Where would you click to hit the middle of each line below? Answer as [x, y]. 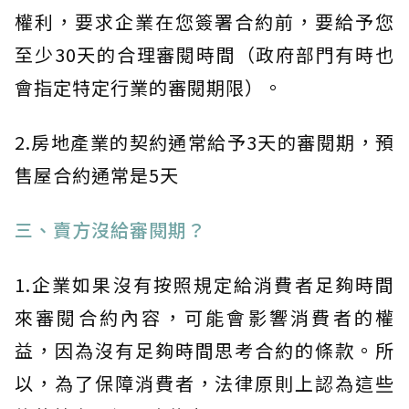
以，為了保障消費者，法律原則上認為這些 [204, 383]
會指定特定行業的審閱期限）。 [149, 87]
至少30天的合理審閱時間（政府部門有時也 [204, 54]
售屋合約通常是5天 [97, 174]
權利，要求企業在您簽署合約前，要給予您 [204, 21]
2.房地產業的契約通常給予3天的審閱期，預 [204, 142]
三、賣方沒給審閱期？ [110, 229]
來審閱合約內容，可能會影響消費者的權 [204, 317]
